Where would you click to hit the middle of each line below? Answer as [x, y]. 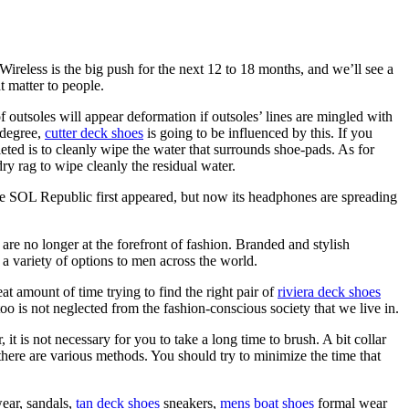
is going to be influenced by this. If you [258, 132]
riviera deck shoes [329, 291]
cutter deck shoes [94, 132]
